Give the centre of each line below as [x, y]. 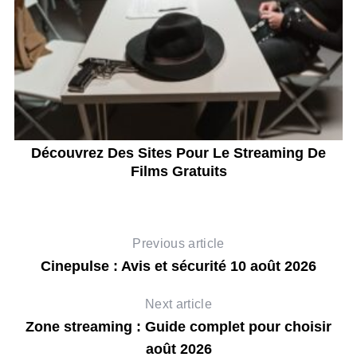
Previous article [178, 244]
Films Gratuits [178, 172]
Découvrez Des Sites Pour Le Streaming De [179, 153]
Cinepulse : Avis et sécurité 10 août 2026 [178, 267]
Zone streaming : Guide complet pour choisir [178, 327]
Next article [178, 304]
